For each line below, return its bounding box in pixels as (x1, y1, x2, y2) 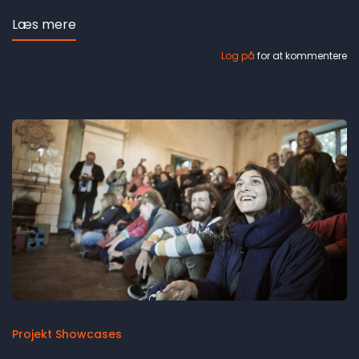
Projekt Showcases (12, 326, 122, 343)
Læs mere (12, 15, 76, 34)
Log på (221, 49, 255, 63)
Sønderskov (76, 34, 150, 54)
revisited (76, 54, 130, 73)
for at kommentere (255, 49, 347, 63)
